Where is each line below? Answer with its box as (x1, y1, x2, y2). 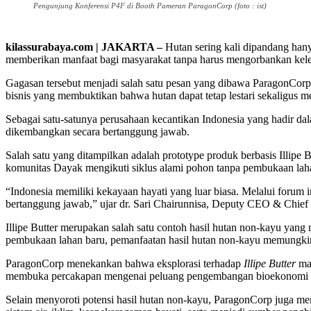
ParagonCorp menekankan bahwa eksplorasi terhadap (6, 258, 244, 270)
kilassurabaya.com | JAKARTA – (6, 41, 165, 53)
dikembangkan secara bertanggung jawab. (6, 126, 190, 138)
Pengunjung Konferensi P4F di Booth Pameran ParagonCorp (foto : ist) (33, 1, 267, 10)
